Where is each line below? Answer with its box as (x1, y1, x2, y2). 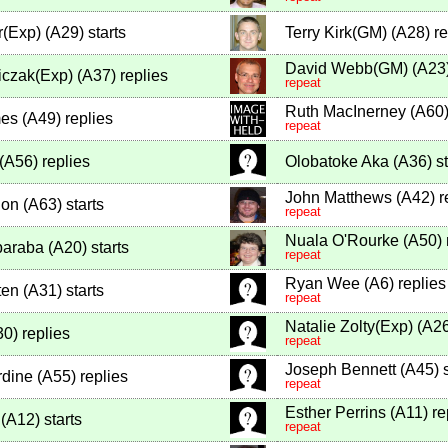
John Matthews (285, 189, 392, 207)
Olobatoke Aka (285, 153, 389, 171)
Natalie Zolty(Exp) (285, 318, 413, 336)
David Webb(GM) (285, 60, 408, 78)
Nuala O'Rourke (285, 232, 399, 250)
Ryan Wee (285, 275, 360, 293)
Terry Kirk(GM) (285, 24, 387, 42)
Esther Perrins (285, 404, 386, 422)
